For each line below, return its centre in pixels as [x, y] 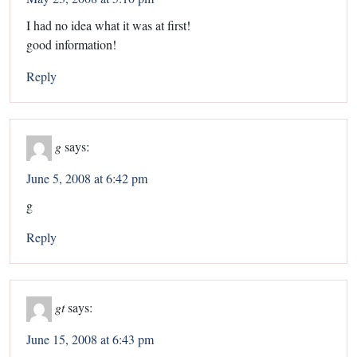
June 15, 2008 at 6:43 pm [90, 339]
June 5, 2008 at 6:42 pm [87, 178]
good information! [71, 44]
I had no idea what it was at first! [108, 25]
